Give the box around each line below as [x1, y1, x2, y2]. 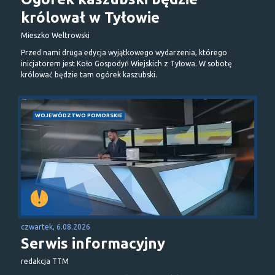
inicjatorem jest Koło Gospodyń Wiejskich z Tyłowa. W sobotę [21, 59, 232, 68]
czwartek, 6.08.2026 [21, 222, 90, 231]
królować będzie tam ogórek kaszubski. [21, 70, 157, 79]
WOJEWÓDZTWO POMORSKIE [35, 111, 123, 118]
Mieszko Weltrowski [21, 31, 90, 39]
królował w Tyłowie [21, 9, 160, 26]
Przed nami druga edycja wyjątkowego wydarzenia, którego [21, 48, 227, 56]
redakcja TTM [21, 257, 69, 265]
